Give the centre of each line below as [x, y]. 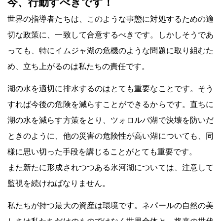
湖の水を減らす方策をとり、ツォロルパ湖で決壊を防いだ [110, 120]
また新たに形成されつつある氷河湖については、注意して [110, 167]
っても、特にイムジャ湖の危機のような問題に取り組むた [110, 51]
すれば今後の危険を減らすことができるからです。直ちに [110, 104]
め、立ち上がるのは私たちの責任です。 [78, 66]
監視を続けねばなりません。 [59, 183]
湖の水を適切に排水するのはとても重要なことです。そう [110, 89]
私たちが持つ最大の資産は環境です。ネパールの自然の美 [110, 205]
